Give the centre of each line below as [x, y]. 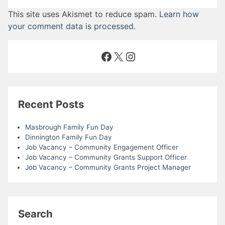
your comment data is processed [71, 26]
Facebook [128, 56]
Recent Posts [51, 104]
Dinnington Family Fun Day [68, 137]
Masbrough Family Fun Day [69, 127]
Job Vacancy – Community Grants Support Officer [106, 157]
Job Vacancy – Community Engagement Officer [101, 147]
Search [36, 213]
